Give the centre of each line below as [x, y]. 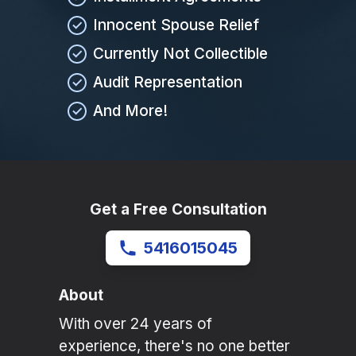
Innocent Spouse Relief [176, 25]
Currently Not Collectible [180, 54]
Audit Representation [168, 83]
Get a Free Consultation [178, 210]
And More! [130, 111]
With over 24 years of [135, 324]
